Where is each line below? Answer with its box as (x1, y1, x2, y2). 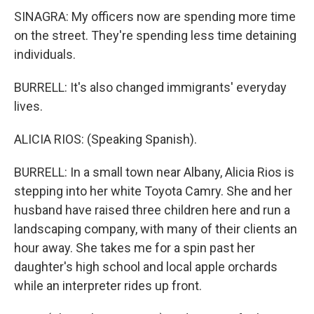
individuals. (14, 47, 76, 62)
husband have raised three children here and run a (14, 203, 290, 217)
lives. (14, 99, 43, 114)
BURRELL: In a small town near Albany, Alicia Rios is (14, 165, 294, 179)
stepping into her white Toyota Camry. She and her (14, 184, 292, 198)
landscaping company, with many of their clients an (14, 221, 297, 236)
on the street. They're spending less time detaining (14, 28, 296, 43)
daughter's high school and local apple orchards (14, 259, 278, 274)
